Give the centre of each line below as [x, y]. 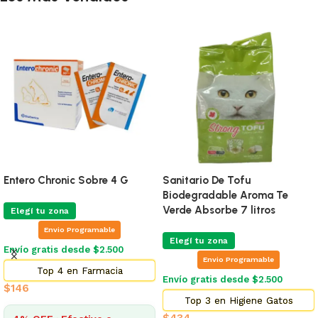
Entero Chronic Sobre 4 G [66, 180]
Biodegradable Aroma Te [225, 195]
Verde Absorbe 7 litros [219, 210]
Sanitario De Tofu [207, 180]
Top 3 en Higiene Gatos [238, 300]
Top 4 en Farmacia [79, 270]
